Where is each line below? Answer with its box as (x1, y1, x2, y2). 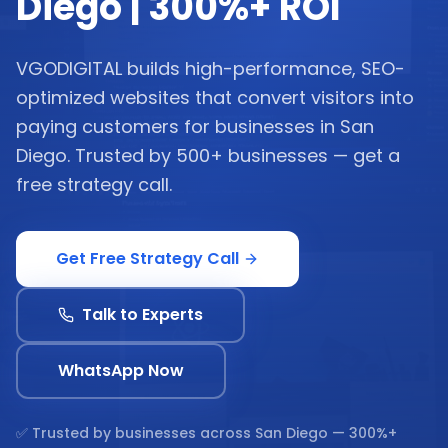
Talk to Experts (82, 303, 203, 326)
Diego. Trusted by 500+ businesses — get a (16, 143, 400, 168)
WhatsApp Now (58, 359, 184, 382)
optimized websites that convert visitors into (16, 85, 414, 110)
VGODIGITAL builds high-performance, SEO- (16, 56, 405, 81)
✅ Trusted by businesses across (16, 423, 255, 443)
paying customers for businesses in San (16, 114, 374, 139)
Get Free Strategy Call (56, 247, 239, 270)
